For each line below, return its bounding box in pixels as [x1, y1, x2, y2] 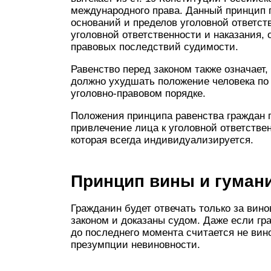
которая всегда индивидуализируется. [71, 134, 253, 146]
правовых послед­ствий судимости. [71, 41, 238, 53]
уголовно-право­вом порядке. [71, 88, 206, 99]
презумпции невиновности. [71, 239, 200, 250]
